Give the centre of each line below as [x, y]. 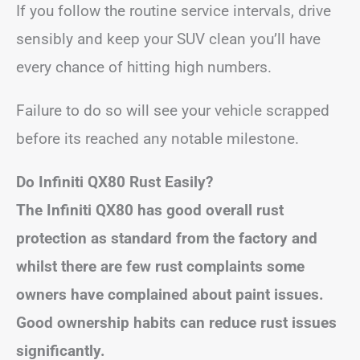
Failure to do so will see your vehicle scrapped [173, 110]
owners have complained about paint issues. [170, 294]
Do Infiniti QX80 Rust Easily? [115, 182]
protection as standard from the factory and [167, 238]
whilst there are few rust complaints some [160, 266]
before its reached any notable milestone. [157, 138]
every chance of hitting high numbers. [144, 67]
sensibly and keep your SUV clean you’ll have [168, 39]
